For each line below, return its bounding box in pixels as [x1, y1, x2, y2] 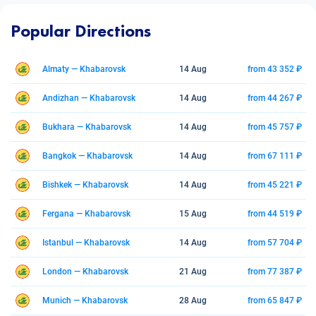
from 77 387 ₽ [248, 267, 302, 276]
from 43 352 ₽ [248, 64, 302, 74]
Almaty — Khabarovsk [42, 64, 126, 74]
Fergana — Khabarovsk [42, 209, 130, 219]
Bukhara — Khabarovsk [42, 122, 131, 132]
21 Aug [179, 267, 207, 276]
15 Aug [179, 209, 207, 219]
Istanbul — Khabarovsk [42, 238, 130, 248]
